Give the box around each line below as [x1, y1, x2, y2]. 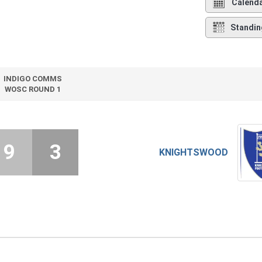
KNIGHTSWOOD [158, 147, 228, 158]
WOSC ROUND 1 [4, 85, 61, 94]
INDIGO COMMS [3, 74, 62, 84]
